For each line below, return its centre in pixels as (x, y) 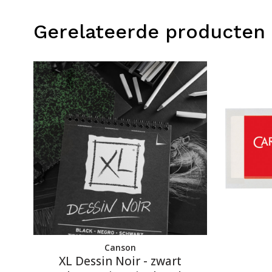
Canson (120, 247)
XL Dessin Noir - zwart (120, 261)
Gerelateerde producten (149, 32)
